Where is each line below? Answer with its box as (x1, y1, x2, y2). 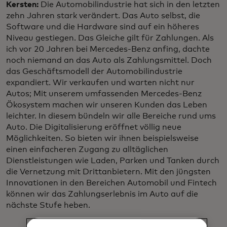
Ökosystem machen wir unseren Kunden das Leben (6, 101, 207, 109)
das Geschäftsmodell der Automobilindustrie (6, 67, 182, 76)
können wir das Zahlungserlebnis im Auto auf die (6, 190, 198, 199)
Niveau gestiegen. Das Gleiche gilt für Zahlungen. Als (6, 34, 214, 43)
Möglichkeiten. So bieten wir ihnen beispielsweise (6, 134, 199, 143)
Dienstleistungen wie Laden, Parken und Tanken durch (6, 157, 219, 165)
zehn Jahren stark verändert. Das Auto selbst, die (6, 12, 200, 20)
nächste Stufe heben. (6, 201, 90, 210)
